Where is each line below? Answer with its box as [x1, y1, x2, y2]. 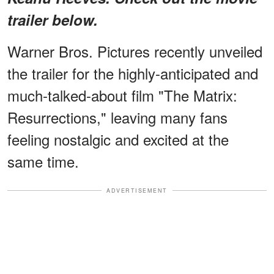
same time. [7, 150, 79, 172]
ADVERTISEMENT [106, 186, 168, 194]
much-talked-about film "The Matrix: [7, 84, 237, 106]
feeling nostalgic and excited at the [7, 128, 229, 150]
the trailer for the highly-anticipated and [7, 62, 258, 84]
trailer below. [7, 9, 98, 30]
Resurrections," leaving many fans [7, 106, 228, 128]
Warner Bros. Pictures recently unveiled [7, 40, 262, 62]
